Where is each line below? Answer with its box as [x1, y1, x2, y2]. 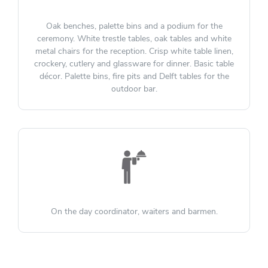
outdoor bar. [111, 83, 157, 95]
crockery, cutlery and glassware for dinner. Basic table [34, 58, 234, 70]
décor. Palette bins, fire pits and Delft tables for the [39, 71, 229, 83]
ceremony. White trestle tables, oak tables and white [36, 33, 232, 45]
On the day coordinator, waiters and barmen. [50, 206, 218, 218]
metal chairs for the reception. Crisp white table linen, [35, 45, 233, 57]
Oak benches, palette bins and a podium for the [45, 20, 223, 32]
